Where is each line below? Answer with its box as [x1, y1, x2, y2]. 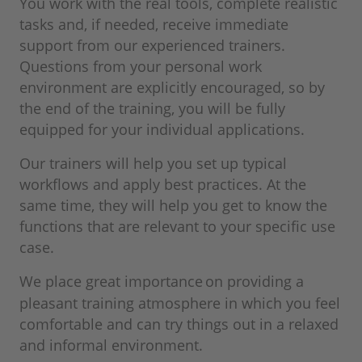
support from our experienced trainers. [19, 36, 285, 56]
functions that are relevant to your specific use [19, 217, 335, 237]
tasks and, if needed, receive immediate [19, 15, 288, 35]
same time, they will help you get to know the [19, 196, 327, 216]
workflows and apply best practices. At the [19, 175, 306, 195]
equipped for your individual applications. [19, 120, 313, 140]
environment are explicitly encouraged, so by [19, 78, 325, 98]
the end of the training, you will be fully [19, 99, 285, 119]
